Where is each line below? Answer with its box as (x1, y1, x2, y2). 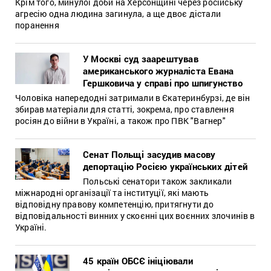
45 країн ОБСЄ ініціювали (83, 254, 193, 267)
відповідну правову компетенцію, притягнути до (15, 198, 214, 210)
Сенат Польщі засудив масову (83, 148, 216, 160)
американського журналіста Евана (83, 64, 234, 77)
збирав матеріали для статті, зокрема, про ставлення (15, 103, 234, 115)
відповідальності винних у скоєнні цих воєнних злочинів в (15, 209, 255, 221)
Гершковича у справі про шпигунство (83, 76, 243, 89)
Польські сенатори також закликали (83, 175, 232, 187)
